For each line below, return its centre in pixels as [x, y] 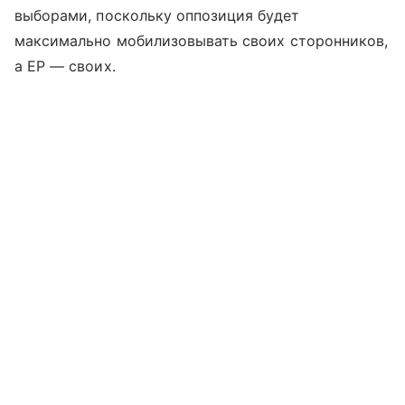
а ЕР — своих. [65, 66]
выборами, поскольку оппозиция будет [157, 15]
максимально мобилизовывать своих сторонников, [202, 40]
